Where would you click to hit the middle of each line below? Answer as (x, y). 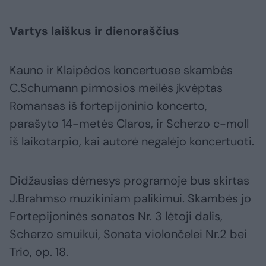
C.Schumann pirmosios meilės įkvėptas (116, 88)
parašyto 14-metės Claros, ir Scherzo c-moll (129, 124)
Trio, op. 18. (39, 252)
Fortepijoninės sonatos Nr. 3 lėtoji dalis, (116, 216)
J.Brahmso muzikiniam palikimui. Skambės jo (130, 199)
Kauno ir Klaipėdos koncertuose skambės (121, 70)
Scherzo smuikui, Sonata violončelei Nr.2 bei (128, 234)
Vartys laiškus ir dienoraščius (94, 31)
